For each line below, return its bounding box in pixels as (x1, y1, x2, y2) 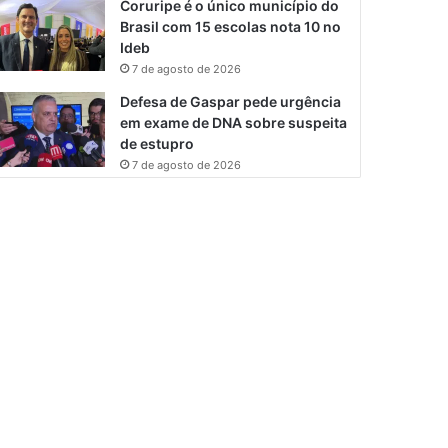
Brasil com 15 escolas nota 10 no (120, 17, 342, 35)
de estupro (120, 134, 195, 152)
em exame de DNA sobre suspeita (120, 113, 348, 131)
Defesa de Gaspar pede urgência (120, 92, 342, 110)
